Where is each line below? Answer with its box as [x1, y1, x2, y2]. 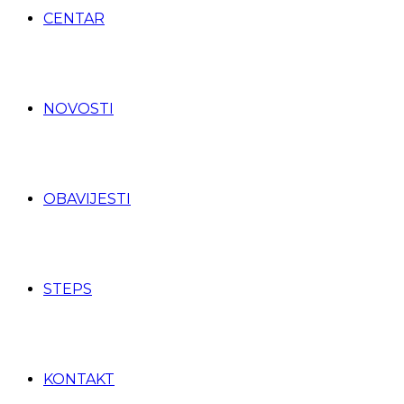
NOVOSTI [43, 100, 114, 117]
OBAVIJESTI [43, 190, 131, 207]
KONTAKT [43, 371, 115, 388]
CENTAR [43, 10, 105, 27]
